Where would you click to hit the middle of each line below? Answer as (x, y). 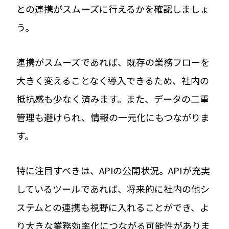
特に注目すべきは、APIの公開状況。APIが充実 (113, 170)
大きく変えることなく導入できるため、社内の (113, 80)
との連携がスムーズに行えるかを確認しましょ (113, 8)
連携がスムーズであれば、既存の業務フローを (113, 62)
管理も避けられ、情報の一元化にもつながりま (113, 117)
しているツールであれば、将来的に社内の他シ (113, 188)
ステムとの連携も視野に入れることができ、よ (113, 207)
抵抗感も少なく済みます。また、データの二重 (113, 98)
